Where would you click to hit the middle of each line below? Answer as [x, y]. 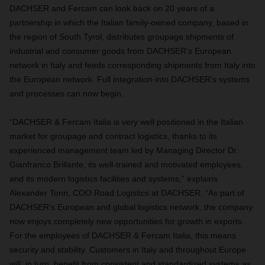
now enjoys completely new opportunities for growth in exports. [127, 221]
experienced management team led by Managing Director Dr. [124, 150]
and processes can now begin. [68, 93]
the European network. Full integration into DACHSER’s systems [130, 79]
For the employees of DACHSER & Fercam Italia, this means [123, 235]
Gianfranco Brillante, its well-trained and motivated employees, [126, 164]
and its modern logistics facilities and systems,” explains [114, 179]
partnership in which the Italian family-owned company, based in [129, 22]
